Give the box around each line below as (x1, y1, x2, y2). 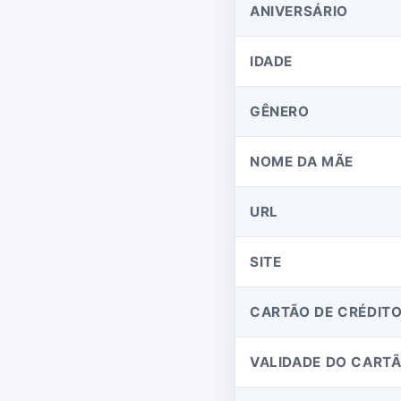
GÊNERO (250, 103, 310, 120)
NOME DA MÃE (250, 153, 354, 170)
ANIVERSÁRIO (250, 3, 348, 20)
